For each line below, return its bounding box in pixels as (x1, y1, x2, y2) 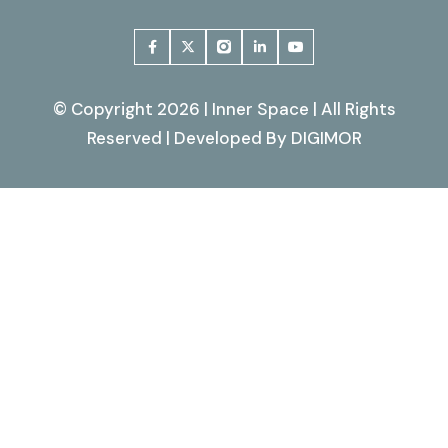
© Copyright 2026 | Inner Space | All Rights (52, 98, 396, 120)
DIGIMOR (290, 127, 362, 149)
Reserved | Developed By (86, 127, 291, 149)
